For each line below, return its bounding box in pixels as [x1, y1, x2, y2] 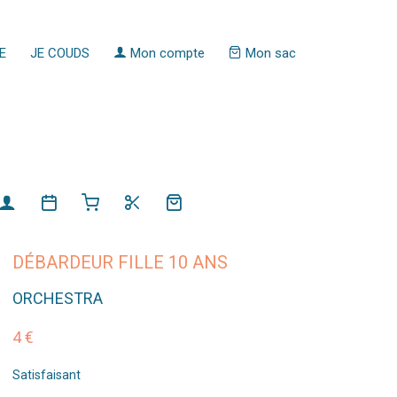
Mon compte [126, 45, 205, 61]
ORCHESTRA [12, 288, 103, 307]
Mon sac [241, 45, 296, 61]
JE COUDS [29, 45, 90, 61]
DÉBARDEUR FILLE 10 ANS [12, 251, 228, 273]
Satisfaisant [12, 367, 81, 382]
